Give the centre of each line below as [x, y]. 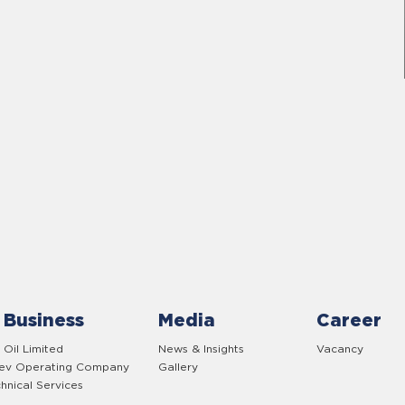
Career [349, 320]
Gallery [179, 366]
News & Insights [202, 348]
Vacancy [340, 348]
